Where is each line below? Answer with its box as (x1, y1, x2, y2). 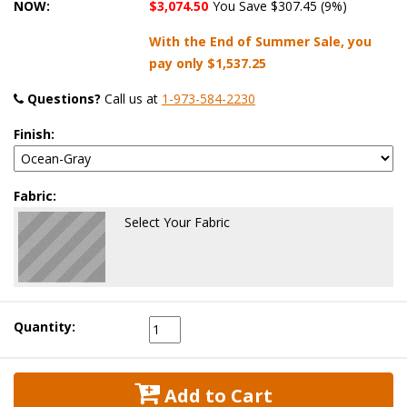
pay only (149, 55, 208, 73)
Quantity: (14, 318, 75, 336)
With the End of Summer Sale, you (149, 33, 372, 51)
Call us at (101, 90, 162, 108)
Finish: (14, 125, 55, 144)
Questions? (27, 90, 101, 108)
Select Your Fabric (124, 213, 230, 232)
